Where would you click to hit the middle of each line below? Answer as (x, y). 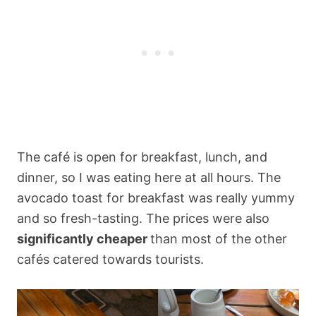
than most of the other (219, 238)
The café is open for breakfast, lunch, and (142, 157)
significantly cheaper (84, 238)
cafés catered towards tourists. (110, 259)
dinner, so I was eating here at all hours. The (149, 177)
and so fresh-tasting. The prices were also (143, 218)
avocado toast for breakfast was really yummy (156, 197)
